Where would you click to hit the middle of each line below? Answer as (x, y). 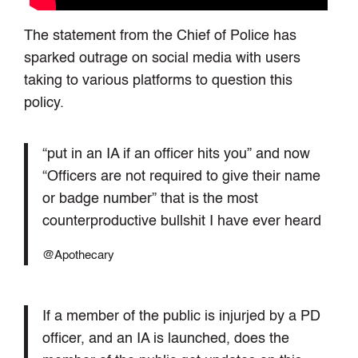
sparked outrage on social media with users (163, 59)
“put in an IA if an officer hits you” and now (176, 155)
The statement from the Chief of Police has (161, 36)
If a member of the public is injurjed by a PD (181, 316)
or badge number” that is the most (150, 199)
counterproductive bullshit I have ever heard (181, 222)
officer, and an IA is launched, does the (165, 338)
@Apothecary (78, 256)
